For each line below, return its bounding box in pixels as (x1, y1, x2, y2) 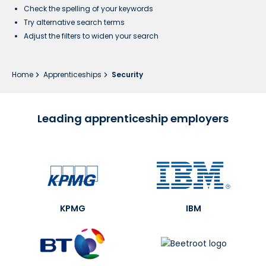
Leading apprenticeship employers (37, 111, 229, 126)
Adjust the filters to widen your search (24, 31, 159, 41)
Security (112, 69, 143, 80)
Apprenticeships (43, 69, 103, 80)
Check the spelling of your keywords (24, 4, 153, 14)
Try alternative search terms (24, 17, 125, 27)
